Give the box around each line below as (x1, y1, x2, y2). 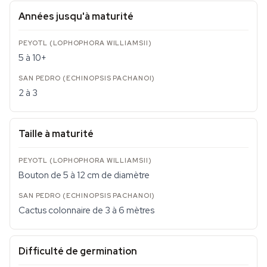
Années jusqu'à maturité (18, 10, 133, 23)
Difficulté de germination (18, 245, 137, 257)
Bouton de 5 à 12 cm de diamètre (18, 169, 150, 181)
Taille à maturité (18, 128, 94, 140)
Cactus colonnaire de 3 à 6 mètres (18, 204, 154, 216)
